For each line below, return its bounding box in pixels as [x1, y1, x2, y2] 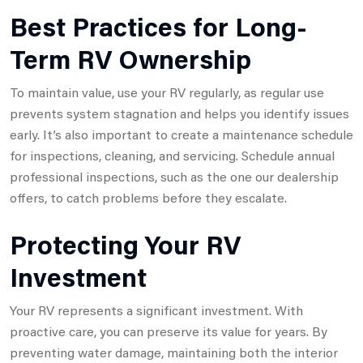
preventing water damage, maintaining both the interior [10, 343, 338, 361]
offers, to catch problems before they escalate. [10, 188, 287, 206]
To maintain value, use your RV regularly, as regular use [10, 83, 324, 100]
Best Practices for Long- [10, 8, 307, 44]
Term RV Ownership [10, 41, 251, 76]
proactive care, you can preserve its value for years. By [10, 322, 327, 340]
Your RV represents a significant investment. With [10, 301, 303, 318]
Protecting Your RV [10, 226, 241, 262]
